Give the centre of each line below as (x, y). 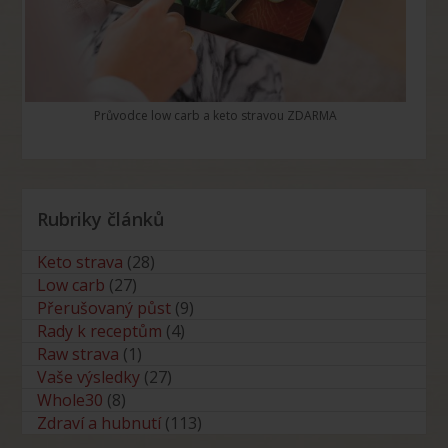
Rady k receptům (100, 331)
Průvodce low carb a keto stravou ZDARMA (216, 116)
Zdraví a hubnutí (99, 423)
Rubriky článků (101, 219)
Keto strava (80, 262)
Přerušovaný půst (104, 308)
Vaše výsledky (89, 377)
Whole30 (70, 400)
